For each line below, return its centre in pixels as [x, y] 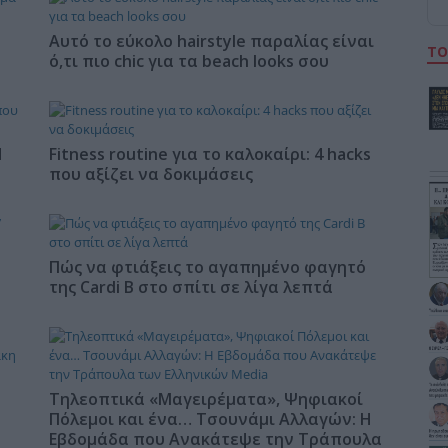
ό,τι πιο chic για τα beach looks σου [189, 61]
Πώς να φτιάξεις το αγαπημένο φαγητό [208, 267]
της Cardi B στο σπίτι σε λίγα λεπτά [191, 287]
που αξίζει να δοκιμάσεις [151, 174]
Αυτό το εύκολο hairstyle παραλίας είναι [212, 41]
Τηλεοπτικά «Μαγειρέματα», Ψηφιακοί [206, 399]
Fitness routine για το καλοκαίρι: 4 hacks [210, 154]
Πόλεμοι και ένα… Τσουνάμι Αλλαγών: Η [211, 419]
